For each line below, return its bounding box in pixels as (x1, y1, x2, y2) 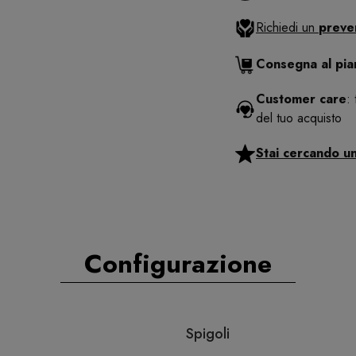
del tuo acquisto (256, 109, 342, 128)
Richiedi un (256, 18, 319, 37)
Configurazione (84, 246, 272, 283)
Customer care (256, 90, 346, 109)
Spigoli (185, 323, 230, 345)
